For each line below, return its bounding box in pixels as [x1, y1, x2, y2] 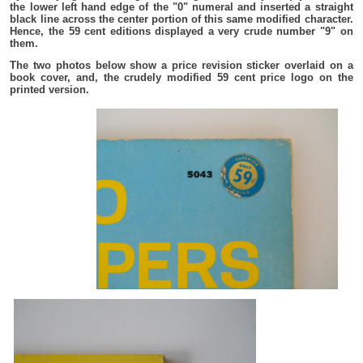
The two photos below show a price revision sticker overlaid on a [10, 58, 353, 71]
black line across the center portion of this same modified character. [10, 12, 353, 25]
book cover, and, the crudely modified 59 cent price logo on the [10, 70, 353, 83]
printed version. [10, 83, 90, 96]
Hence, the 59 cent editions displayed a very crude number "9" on [10, 24, 353, 37]
